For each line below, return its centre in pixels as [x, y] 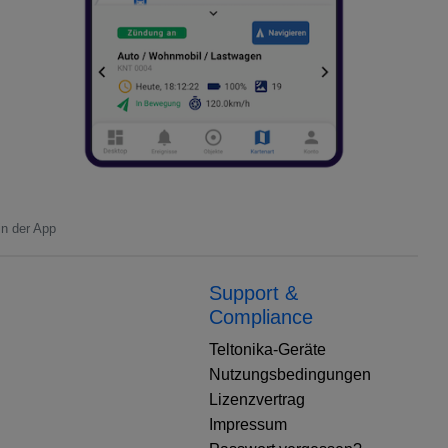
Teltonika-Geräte [267, 350]
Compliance [261, 317]
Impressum [248, 425]
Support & [253, 293]
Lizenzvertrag [257, 400]
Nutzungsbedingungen [290, 375]
